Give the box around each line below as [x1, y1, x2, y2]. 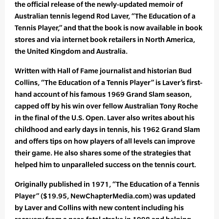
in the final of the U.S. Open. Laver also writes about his [15, 113, 195, 122]
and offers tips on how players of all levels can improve [15, 137, 195, 146]
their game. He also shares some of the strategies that [15, 149, 191, 157]
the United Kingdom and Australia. [15, 47, 128, 56]
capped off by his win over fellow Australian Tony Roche [15, 102, 198, 110]
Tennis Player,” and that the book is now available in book [15, 23, 202, 32]
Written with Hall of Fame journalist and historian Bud [15, 66, 192, 75]
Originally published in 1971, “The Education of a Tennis [15, 180, 199, 189]
